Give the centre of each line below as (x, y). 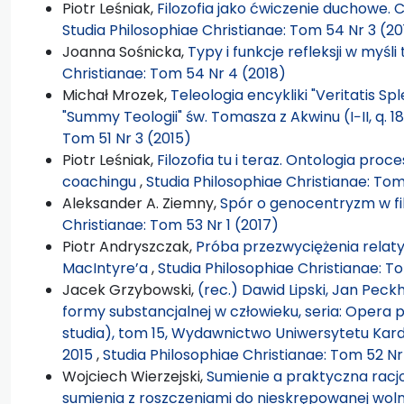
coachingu (101, 181)
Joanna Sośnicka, (125, 51)
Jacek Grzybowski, (130, 289)
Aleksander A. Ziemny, (141, 203)
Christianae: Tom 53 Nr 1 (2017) (170, 225)
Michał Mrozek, (116, 95)
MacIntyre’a (107, 268)
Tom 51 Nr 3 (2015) (127, 138)
